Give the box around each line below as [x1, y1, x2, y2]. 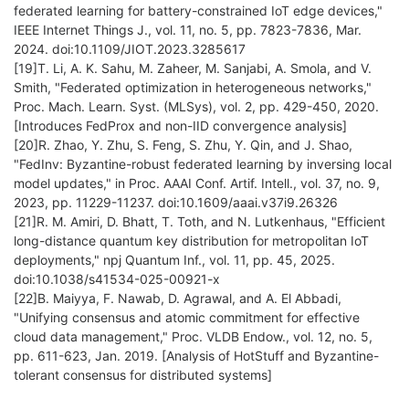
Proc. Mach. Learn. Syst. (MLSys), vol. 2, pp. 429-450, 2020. [14, 99, 379, 115]
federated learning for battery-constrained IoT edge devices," [14, 3, 383, 19]
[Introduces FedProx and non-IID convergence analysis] [14, 118, 347, 134]
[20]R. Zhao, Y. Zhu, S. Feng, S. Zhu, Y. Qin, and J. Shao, [14, 137, 352, 153]
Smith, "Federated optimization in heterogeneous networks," [14, 79, 372, 96]
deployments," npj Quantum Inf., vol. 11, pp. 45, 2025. [14, 252, 335, 268]
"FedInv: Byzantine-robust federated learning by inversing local [14, 156, 392, 173]
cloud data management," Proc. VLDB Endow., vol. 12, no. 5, [14, 329, 372, 345]
